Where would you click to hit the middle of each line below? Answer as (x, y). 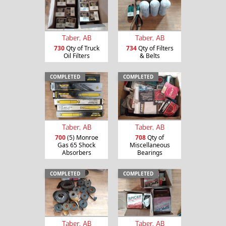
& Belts (150, 55)
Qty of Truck (82, 48)
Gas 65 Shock (76, 145)
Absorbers (76, 152)
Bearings (150, 152)
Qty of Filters (155, 48)
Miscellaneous (150, 145)
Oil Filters (76, 55)
